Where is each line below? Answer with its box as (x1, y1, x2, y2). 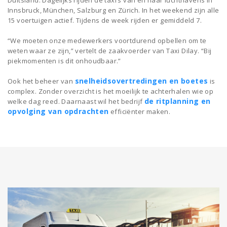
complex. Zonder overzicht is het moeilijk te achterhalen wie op (8, 86, 214, 96)
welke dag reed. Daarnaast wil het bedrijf (8, 96, 144, 106)
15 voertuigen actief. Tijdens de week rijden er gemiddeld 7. (8, 15, 202, 25)
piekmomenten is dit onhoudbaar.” (8, 56, 121, 65)
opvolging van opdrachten (8, 106, 109, 116)
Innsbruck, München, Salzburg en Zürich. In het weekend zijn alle (8, 5, 219, 15)
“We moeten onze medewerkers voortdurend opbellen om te (8, 35, 207, 45)
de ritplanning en (144, 96, 211, 106)
